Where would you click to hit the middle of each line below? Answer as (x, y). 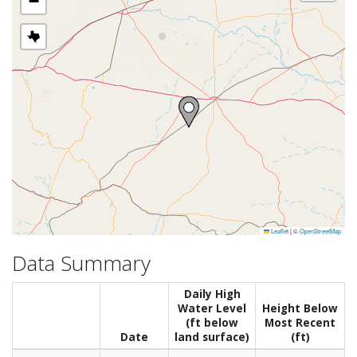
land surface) (212, 337)
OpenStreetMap (320, 230)
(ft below (212, 323)
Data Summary (81, 263)
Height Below (300, 309)
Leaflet (279, 230)
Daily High (212, 294)
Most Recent (300, 323)
